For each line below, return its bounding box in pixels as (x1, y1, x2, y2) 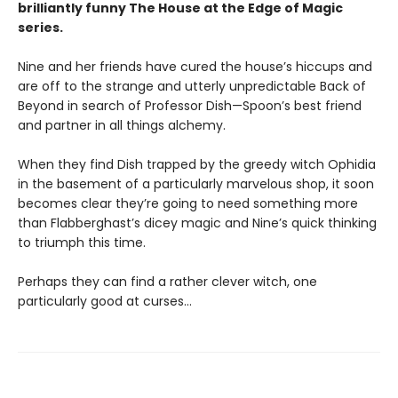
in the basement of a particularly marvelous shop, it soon (18, 174, 374, 193)
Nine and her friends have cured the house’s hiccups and (18, 57, 372, 76)
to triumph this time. (18, 233, 146, 251)
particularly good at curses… (18, 291, 192, 310)
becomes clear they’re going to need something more (18, 194, 358, 212)
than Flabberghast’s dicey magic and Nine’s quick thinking (18, 213, 377, 232)
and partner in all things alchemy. (18, 115, 226, 134)
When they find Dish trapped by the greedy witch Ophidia (18, 155, 376, 173)
